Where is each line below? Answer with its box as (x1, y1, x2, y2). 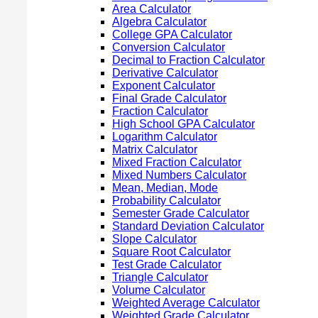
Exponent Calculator (112, 79, 215, 92)
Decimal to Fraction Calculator (112, 53, 265, 66)
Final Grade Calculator (112, 92, 226, 104)
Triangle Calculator (112, 270, 208, 283)
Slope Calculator (112, 232, 197, 245)
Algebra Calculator (112, 15, 207, 28)
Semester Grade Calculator (112, 207, 249, 219)
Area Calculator (112, 2, 191, 15)
